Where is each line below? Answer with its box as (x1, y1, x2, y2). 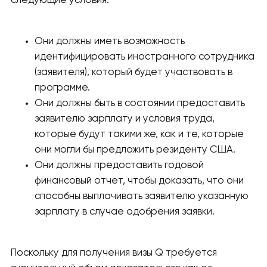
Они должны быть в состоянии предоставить (35, 98, 245, 109)
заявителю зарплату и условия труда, (35, 114, 215, 125)
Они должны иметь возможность (35, 36, 185, 47)
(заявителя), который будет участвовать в (35, 67, 232, 78)
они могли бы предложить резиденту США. (35, 145, 235, 156)
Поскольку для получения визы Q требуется (11, 248, 217, 259)
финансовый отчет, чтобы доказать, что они (35, 176, 244, 187)
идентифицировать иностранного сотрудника (35, 52, 254, 63)
